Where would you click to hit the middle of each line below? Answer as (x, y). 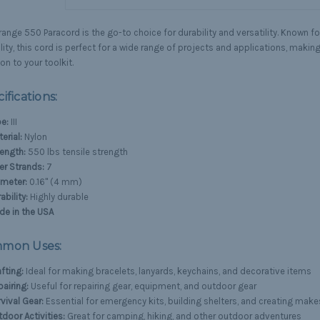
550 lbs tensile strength (76, 152)
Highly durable (58, 197)
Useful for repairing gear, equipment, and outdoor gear (142, 286)
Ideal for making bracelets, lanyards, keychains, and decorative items (167, 271)
